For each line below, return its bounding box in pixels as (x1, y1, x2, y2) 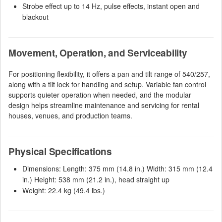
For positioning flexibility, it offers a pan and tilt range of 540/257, (8, 68, 210, 79)
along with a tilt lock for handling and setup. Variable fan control (8, 79, 206, 89)
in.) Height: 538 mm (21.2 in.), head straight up (22, 174, 169, 184)
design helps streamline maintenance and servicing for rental (8, 100, 199, 110)
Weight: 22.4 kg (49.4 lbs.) (22, 185, 105, 195)
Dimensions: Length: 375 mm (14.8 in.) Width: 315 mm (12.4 (22, 163, 213, 173)
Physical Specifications (8, 144, 112, 158)
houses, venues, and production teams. (8, 110, 132, 120)
